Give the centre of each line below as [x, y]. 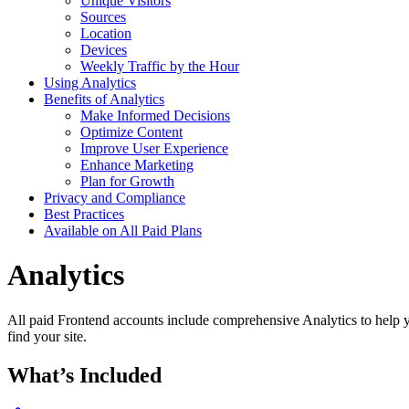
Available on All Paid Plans [123, 230]
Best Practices [84, 214]
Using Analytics [90, 82]
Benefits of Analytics [104, 99]
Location [106, 33]
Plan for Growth [127, 181]
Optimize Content [131, 131]
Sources [103, 16]
